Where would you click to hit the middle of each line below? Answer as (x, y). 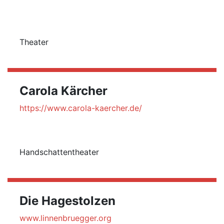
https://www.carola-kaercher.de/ (81, 108)
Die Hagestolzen (67, 201)
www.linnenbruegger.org (65, 218)
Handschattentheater (59, 152)
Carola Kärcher (63, 91)
